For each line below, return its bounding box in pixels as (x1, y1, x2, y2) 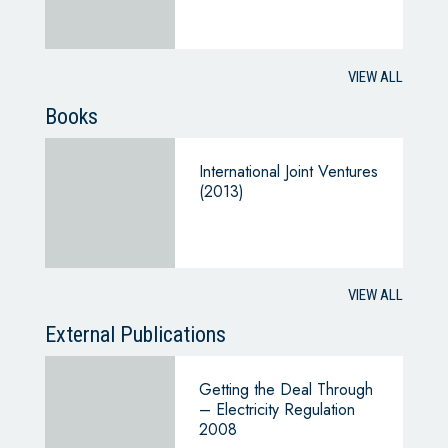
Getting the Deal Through (198, 378, 373, 402)
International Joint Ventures (198, 159, 378, 183)
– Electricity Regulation (198, 398, 355, 422)
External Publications (44, 322, 226, 348)
